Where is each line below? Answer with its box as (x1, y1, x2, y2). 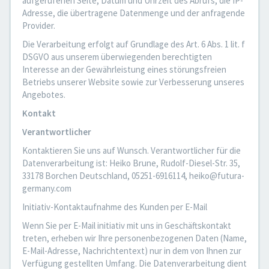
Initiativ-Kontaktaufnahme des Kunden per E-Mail (22, 201, 207, 213)
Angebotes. (22, 89, 65, 100)
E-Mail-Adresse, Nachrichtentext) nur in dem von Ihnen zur (22, 245, 241, 256)
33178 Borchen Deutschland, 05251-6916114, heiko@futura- (22, 170, 244, 181)
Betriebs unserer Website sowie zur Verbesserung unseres (22, 76, 244, 88)
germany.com (22, 183, 71, 194)
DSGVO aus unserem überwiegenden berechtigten (22, 51, 212, 62)
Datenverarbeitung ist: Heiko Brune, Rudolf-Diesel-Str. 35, (22, 157, 240, 169)
